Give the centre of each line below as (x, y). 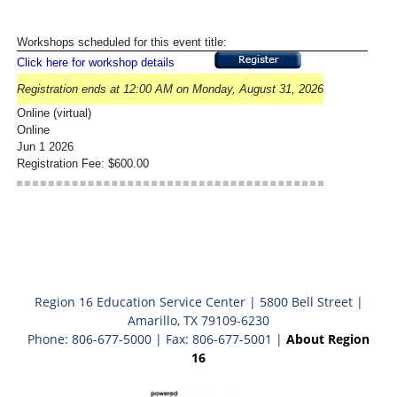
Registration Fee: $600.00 (83, 163)
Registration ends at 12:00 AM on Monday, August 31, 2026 (170, 89)
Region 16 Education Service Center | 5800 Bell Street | (198, 301)
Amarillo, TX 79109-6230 (198, 320)
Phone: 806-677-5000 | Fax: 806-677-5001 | (157, 339)
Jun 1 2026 (45, 146)
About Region (328, 339)
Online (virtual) (54, 113)
